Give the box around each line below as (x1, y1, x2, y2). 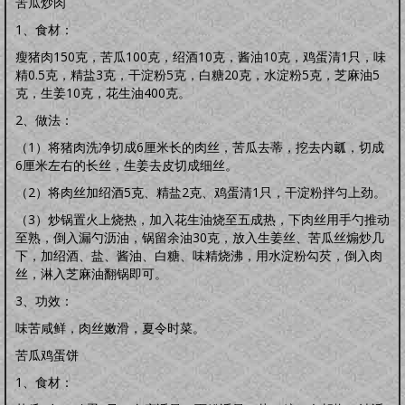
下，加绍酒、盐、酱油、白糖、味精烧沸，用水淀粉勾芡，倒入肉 (15, 247, 382, 264)
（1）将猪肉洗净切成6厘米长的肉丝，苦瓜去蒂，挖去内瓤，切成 (15, 138, 384, 155)
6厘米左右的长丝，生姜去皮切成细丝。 (15, 156, 238, 174)
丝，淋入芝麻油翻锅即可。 (15, 265, 167, 282)
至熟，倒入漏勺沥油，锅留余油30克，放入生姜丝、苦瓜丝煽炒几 (15, 229, 384, 246)
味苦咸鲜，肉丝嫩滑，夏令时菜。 (15, 319, 205, 336)
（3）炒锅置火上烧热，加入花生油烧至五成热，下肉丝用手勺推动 (15, 211, 390, 228)
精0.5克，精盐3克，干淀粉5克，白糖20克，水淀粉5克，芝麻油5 (15, 66, 380, 83)
